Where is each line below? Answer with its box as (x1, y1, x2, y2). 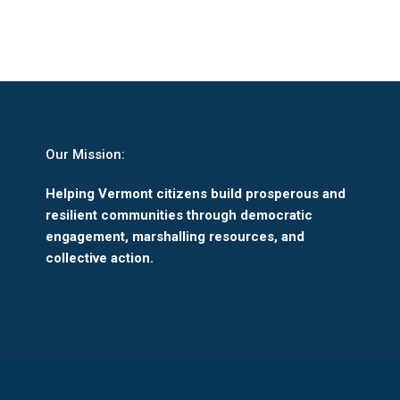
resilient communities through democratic (45, 206, 312, 223)
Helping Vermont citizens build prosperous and (45, 185, 346, 202)
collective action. (45, 249, 154, 266)
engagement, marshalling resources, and (45, 228, 304, 245)
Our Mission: (45, 146, 125, 162)
